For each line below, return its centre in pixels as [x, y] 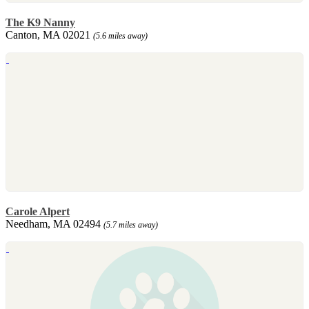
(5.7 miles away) [131, 225]
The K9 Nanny [40, 22]
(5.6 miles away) [120, 36]
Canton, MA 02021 [49, 34]
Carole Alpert [38, 211]
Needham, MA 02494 [54, 223]
